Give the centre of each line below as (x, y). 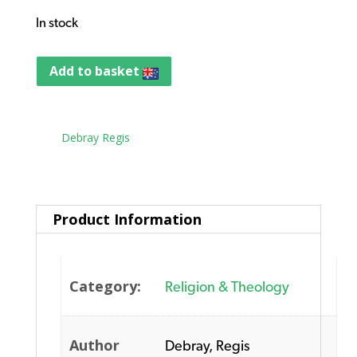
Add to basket (96, 71)
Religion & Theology (228, 286)
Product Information (127, 219)
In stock (57, 23)
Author (95, 345)
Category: (106, 286)
